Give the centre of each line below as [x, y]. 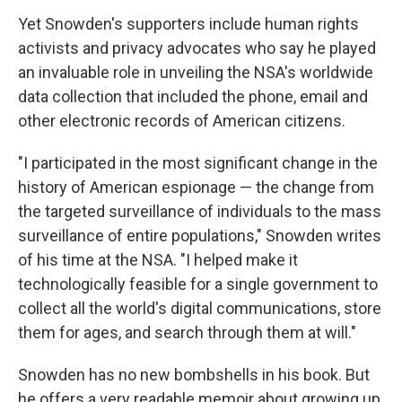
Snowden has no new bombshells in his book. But [194, 375]
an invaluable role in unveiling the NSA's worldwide [196, 72]
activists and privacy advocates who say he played [197, 48]
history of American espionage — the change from [196, 187]
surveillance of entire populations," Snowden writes [200, 236]
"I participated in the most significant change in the [198, 163]
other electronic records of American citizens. [182, 121]
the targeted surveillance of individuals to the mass [200, 211]
